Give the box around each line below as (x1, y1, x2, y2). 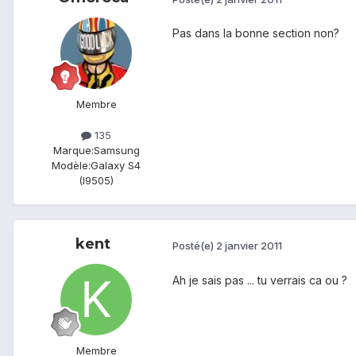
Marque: (52, 144, 94, 157)
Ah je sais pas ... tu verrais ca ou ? (172, 273, 347, 287)
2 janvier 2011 (216, 238, 282, 252)
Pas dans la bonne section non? (172, 26, 339, 41)
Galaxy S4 (91, 159, 141, 172)
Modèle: (52, 159, 91, 172)
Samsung (93, 144, 140, 157)
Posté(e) (172, 238, 216, 252)
